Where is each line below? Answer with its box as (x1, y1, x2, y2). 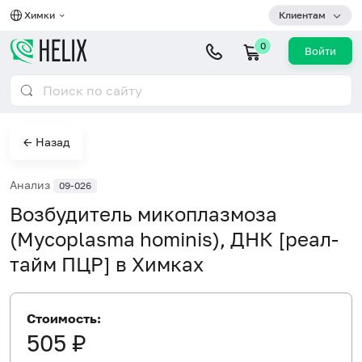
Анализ (10, 178, 53, 192)
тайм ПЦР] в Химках (10, 251, 204, 276)
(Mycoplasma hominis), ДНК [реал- (10, 226, 339, 250)
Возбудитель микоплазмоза (10, 201, 277, 225)
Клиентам (279, 9, 326, 21)
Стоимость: (27, 309, 101, 326)
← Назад (23, 135, 69, 149)
